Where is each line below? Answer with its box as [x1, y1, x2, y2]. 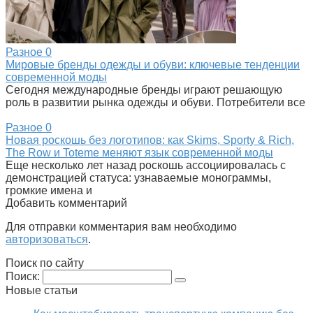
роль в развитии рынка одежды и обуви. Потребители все [6, 96, 305, 109]
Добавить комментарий [6, 197, 127, 210]
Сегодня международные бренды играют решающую [6, 84, 282, 96]
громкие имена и [6, 184, 92, 197]
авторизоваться [6, 233, 88, 246]
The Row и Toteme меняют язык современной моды [6, 147, 273, 159]
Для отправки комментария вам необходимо [6, 221, 237, 233]
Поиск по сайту [6, 257, 84, 270]
